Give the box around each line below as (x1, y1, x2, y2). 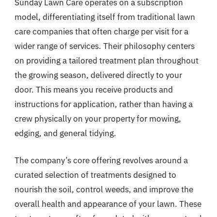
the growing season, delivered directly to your (15, 70, 182, 80)
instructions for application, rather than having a (15, 99, 193, 109)
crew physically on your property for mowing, (15, 113, 181, 124)
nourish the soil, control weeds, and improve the (15, 184, 193, 195)
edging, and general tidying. (15, 128, 116, 139)
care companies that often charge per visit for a (15, 26, 188, 37)
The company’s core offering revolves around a (15, 155, 188, 166)
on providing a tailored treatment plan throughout (15, 55, 199, 66)
